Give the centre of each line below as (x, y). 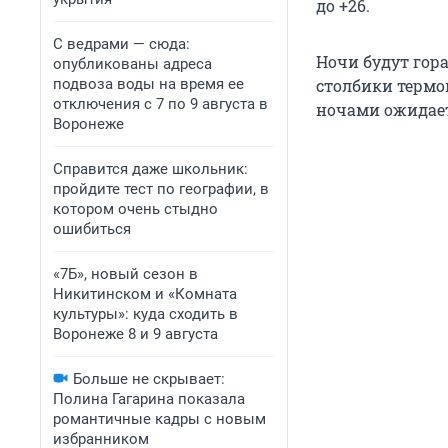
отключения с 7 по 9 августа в (160, 104)
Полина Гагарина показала (149, 399)
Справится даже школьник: (150, 169)
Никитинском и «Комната (145, 294)
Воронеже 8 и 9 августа (135, 334)
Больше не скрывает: (149, 379)
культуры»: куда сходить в (145, 314)
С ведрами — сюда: (121, 44)
